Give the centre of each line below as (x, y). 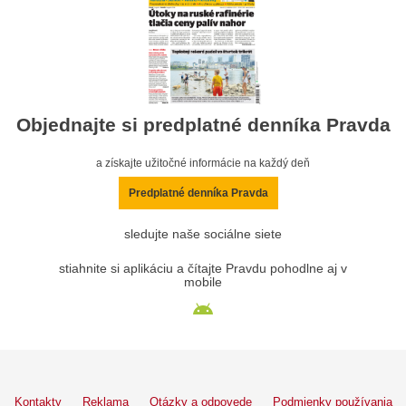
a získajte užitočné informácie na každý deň (203, 163)
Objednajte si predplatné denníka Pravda (203, 125)
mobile (203, 282)
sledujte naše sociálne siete (203, 234)
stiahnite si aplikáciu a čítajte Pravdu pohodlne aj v (203, 268)
